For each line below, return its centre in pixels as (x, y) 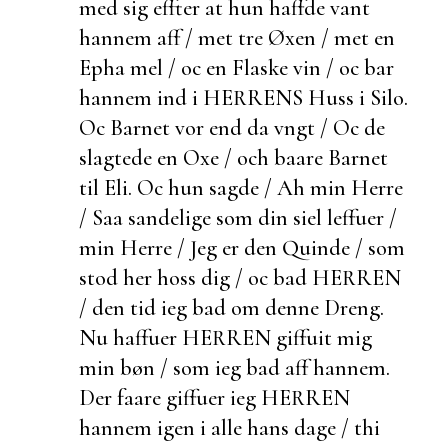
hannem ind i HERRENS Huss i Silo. (243, 97)
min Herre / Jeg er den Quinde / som (242, 247)
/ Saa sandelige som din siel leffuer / (238, 217)
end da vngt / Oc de (297, 127)
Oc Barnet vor (144, 127)
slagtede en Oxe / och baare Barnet (233, 157)
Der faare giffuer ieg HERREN (214, 397)
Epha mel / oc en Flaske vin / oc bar (236, 67)
